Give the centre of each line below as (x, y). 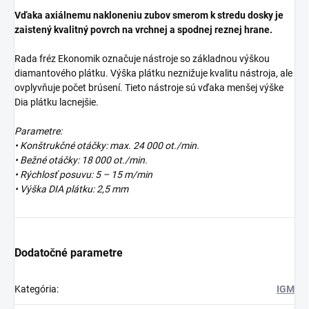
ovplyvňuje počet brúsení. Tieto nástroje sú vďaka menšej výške (149, 88)
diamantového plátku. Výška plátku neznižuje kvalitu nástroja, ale (153, 73)
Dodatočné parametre (69, 253)
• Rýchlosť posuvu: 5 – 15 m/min (83, 175)
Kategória (36, 289)
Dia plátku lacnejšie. (57, 102)
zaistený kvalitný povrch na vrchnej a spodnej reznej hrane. (143, 30)
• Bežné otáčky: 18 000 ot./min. (81, 160)
